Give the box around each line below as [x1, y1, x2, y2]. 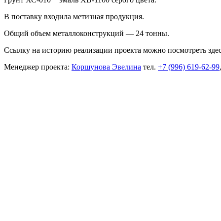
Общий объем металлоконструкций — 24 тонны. [4, 29, 169, 38]
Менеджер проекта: [4, 63, 72, 72]
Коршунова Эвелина [72, 63, 141, 72]
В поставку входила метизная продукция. [4, 12, 144, 21]
